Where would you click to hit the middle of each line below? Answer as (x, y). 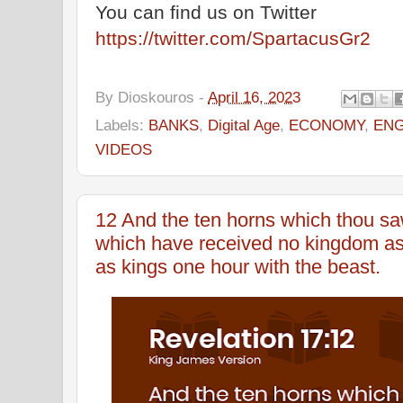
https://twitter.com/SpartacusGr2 (233, 38)
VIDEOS (124, 149)
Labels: (122, 125)
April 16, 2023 (254, 97)
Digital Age (244, 125)
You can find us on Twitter (206, 12)
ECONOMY (327, 125)
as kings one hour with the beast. (238, 266)
